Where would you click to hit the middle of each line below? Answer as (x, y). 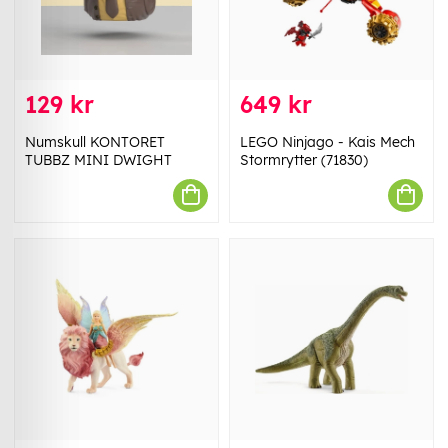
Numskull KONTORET (95, 141)
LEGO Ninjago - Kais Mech (327, 141)
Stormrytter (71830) (304, 159)
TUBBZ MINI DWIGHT (98, 159)
